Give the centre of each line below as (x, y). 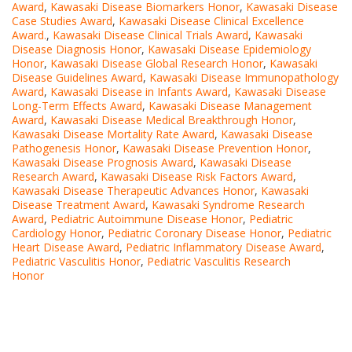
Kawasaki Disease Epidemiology (229, 49)
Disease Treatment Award (79, 204)
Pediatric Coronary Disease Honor (194, 233)
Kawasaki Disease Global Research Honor (157, 63)
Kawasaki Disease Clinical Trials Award (150, 35)
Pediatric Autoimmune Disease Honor (147, 218)
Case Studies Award (62, 20)
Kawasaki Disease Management (230, 105)
